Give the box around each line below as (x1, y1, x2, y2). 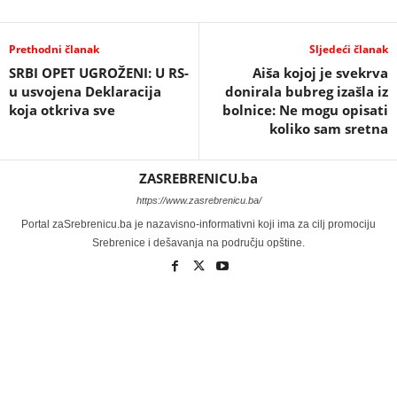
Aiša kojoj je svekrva (253, 64, 388, 82)
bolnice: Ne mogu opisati (222, 101, 388, 120)
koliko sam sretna (269, 120, 388, 138)
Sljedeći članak (309, 42, 388, 58)
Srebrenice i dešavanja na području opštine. (92, 237, 305, 250)
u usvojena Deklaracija (9, 82, 161, 101)
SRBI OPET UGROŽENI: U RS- (9, 64, 189, 82)
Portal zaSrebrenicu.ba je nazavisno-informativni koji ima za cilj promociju (21, 218, 376, 231)
